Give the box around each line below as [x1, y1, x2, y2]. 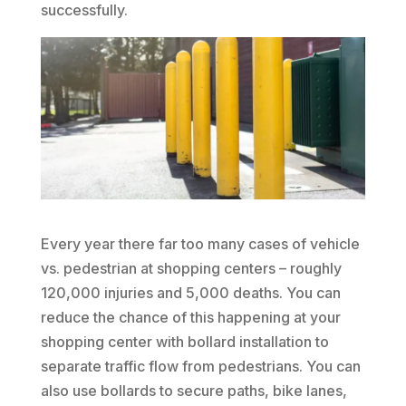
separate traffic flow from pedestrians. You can [40, 357, 361, 376]
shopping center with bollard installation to [40, 333, 329, 352]
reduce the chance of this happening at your [40, 308, 341, 327]
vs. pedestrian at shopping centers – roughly [40, 259, 342, 278]
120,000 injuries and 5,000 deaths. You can [40, 284, 341, 303]
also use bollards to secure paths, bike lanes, [40, 382, 347, 401]
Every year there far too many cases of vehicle [40, 235, 360, 254]
